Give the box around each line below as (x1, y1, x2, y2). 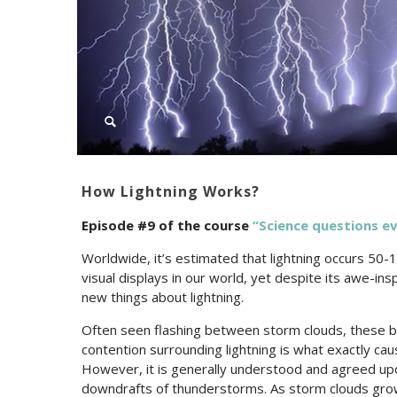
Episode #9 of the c (82, 215, 211, 234)
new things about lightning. (82, 287, 244, 306)
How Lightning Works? (82, 181, 260, 201)
